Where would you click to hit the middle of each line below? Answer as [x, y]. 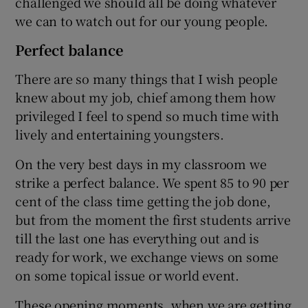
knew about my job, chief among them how [145, 97]
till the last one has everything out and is [137, 238]
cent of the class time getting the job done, [143, 200]
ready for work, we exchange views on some [147, 256]
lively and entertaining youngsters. [120, 134]
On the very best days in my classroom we [141, 163]
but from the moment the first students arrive [153, 219]
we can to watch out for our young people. [142, 20]
